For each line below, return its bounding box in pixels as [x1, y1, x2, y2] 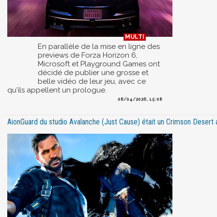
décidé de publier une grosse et [38, 68, 148, 77]
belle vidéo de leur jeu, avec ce [38, 77, 146, 86]
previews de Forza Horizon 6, [38, 50, 138, 60]
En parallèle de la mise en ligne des [38, 42, 160, 51]
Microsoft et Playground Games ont [38, 59, 160, 68]
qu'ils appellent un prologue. [7, 85, 107, 94]
